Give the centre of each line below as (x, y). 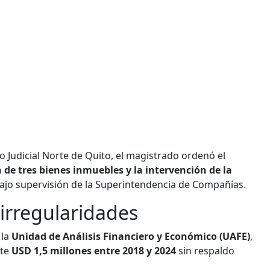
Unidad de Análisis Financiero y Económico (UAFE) (131, 237)
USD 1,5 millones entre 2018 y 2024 (94, 251)
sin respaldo (205, 251)
